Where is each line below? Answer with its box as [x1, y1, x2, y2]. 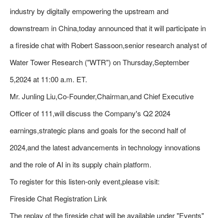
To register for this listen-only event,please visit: [10, 176, 160, 186]
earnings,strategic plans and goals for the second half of [10, 125, 186, 135]
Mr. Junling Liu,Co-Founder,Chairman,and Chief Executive [10, 91, 194, 101]
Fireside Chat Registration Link [10, 193, 107, 203]
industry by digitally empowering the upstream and [10, 6, 168, 16]
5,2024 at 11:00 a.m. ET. [10, 74, 87, 84]
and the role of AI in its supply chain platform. [10, 159, 151, 169]
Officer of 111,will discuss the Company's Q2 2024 [10, 108, 170, 118]
